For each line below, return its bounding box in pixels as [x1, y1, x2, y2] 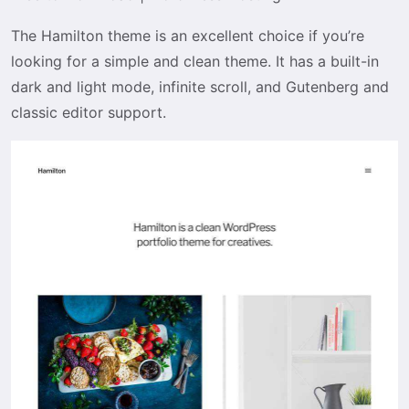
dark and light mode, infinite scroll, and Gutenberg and [11, 78, 389, 97]
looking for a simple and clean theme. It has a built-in [11, 52, 379, 71]
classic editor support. [11, 103, 166, 122]
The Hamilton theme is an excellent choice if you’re [11, 26, 364, 46]
